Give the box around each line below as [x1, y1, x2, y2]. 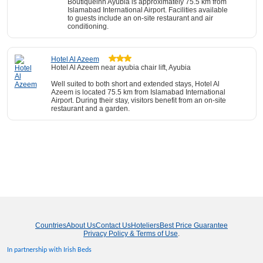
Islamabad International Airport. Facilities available [67, 6, 228, 14]
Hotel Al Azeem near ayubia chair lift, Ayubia [50, 63, 191, 72]
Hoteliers [131, 221, 160, 230]
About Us [66, 221, 96, 230]
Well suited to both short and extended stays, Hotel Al [50, 80, 220, 88]
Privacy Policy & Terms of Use [83, 230, 178, 238]
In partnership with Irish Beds [6, 247, 92, 254]
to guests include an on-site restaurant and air [67, 14, 213, 22]
